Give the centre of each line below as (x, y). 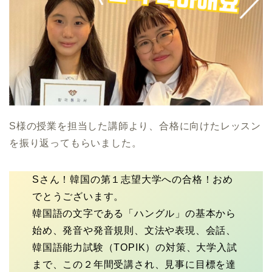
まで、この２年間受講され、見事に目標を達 (134, 264)
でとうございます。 (78, 196)
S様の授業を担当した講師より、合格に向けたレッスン (135, 126)
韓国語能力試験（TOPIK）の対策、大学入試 (135, 247)
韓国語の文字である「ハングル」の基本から (134, 213)
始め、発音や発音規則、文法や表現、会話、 (134, 230)
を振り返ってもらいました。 (76, 143)
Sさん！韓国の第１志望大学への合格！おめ (133, 179)
